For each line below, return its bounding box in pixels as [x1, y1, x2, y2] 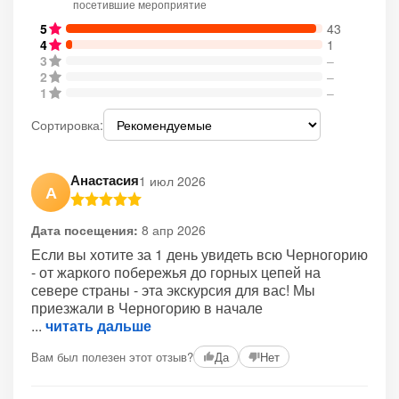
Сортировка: [31, 116, 103, 134]
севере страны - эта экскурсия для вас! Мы [31, 280, 315, 300]
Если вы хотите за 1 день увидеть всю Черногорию [31, 244, 368, 265]
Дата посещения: [31, 221, 138, 239]
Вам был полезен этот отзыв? [31, 347, 193, 365]
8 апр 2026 [138, 221, 206, 239]
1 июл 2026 [139, 171, 206, 190]
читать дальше [45, 315, 151, 336]
